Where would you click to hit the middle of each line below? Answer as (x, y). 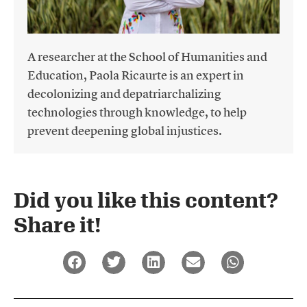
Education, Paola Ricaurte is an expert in (136, 75)
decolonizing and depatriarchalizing (124, 94)
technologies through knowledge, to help (137, 112)
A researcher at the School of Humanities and (147, 57)
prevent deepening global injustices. (125, 131)
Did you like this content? (146, 200)
